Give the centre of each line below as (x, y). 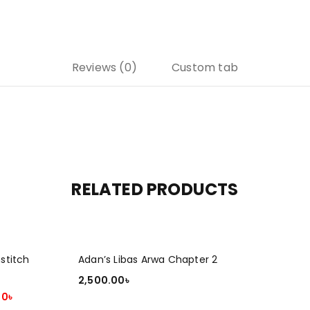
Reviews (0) (104, 67)
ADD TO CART (111, 299)
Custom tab (205, 67)
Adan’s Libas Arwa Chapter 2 (148, 259)
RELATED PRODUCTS (155, 189)
